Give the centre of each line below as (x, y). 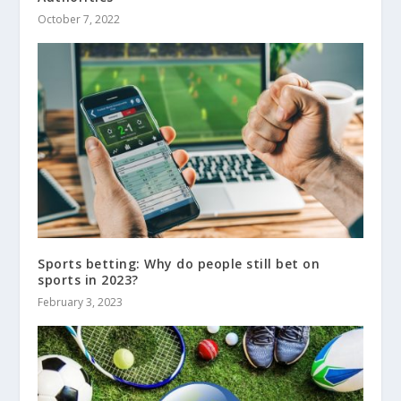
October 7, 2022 (79, 19)
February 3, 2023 (81, 302)
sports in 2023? (88, 279)
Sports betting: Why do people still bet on (179, 263)
